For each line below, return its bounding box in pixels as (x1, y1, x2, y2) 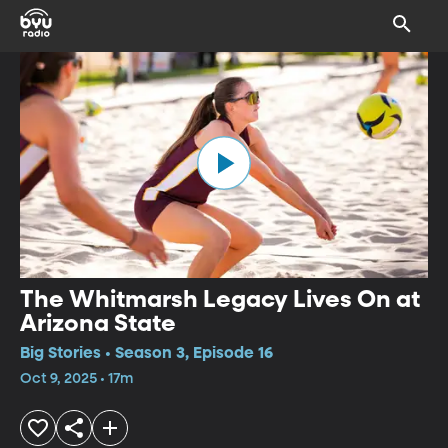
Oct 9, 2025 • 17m (20, 371, 133, 386)
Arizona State (20, 311, 176, 336)
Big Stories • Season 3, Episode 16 (20, 345, 273, 362)
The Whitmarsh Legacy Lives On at (20, 287, 420, 312)
